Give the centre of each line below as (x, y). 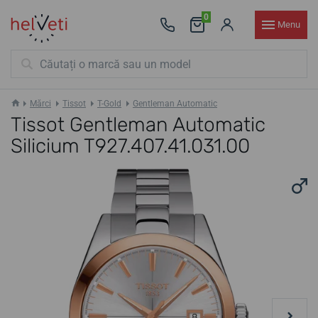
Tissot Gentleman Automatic (138, 125)
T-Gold (109, 104)
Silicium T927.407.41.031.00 (130, 146)
